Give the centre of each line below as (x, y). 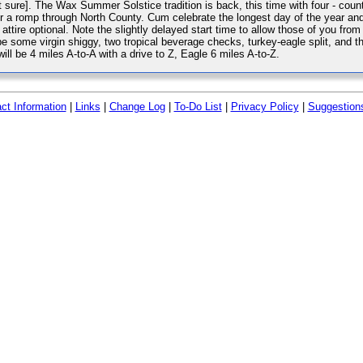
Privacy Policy (265, 107)
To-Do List (198, 107)
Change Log (137, 107)
